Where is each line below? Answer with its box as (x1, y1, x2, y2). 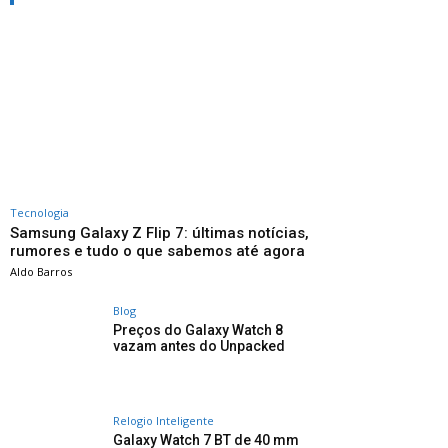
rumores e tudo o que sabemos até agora (10, 242, 305, 261)
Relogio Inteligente (113, 413, 214, 429)
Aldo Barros (10, 264, 72, 280)
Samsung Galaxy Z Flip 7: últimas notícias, (10, 224, 309, 243)
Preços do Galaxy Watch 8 (113, 322, 283, 339)
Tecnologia (10, 205, 69, 221)
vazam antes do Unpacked (113, 338, 285, 355)
